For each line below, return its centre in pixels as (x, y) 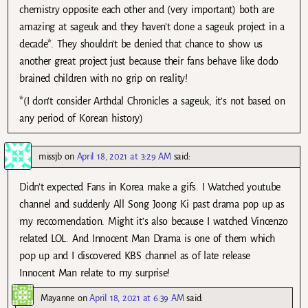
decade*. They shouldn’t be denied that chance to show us (141, 44)
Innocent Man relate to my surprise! (95, 273)
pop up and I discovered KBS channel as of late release (135, 256)
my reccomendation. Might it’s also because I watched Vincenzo (154, 222)
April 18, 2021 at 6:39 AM (137, 298)
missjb (51, 157)
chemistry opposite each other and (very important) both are (147, 10)
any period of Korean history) (81, 119)
